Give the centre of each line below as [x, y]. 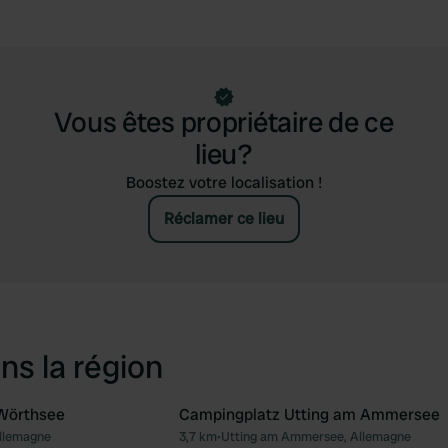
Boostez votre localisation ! [224, 182]
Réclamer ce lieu [224, 218]
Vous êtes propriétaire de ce [224, 122]
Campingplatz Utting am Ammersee [309, 414]
